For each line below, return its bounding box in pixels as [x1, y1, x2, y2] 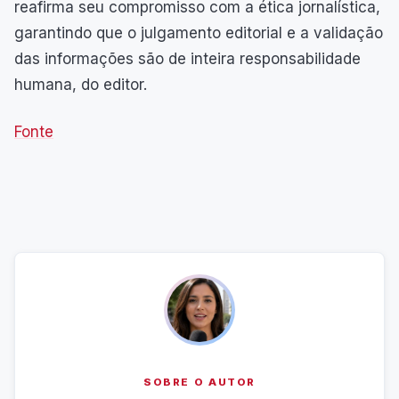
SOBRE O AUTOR [143, 375, 256, 388]
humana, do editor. [14, 75, 147, 94]
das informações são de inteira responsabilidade [14, 49, 361, 68]
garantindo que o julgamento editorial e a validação [14, 23, 383, 42]
